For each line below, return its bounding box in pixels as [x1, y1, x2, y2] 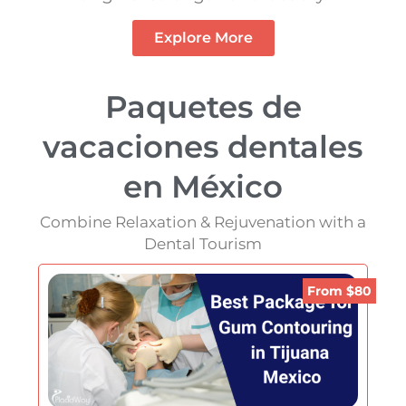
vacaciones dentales [43, 128, 363, 167]
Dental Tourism [144, 235, 262, 254]
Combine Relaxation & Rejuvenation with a [40, 213, 366, 232]
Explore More [153, 29, 253, 47]
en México [123, 168, 283, 207]
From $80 [306, 283, 372, 300]
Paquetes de [104, 88, 302, 127]
